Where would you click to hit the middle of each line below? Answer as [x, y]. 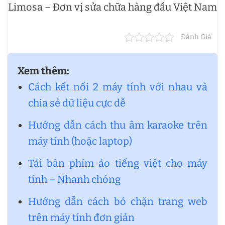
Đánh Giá [196, 37]
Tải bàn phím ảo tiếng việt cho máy [118, 163]
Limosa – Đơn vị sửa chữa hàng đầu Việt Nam [113, 7]
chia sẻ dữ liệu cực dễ [77, 103]
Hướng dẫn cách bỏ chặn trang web [118, 202]
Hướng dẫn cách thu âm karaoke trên [118, 125]
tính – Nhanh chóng [74, 180]
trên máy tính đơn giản [81, 218]
